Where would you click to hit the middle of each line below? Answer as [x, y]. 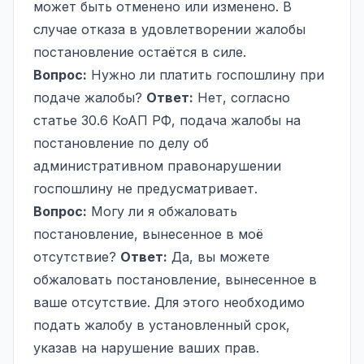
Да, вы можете [219, 256]
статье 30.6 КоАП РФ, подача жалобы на [167, 120]
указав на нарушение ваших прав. [146, 347]
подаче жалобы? [90, 97]
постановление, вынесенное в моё [148, 234]
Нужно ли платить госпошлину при [206, 74]
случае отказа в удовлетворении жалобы [169, 29]
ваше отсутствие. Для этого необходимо [169, 302]
